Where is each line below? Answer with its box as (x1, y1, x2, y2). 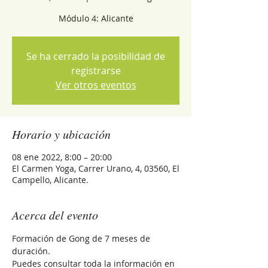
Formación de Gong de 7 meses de (12, 233, 153, 244)
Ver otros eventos (55, 78, 136, 92)
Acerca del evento (12, 207, 98, 223)
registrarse (71, 64, 121, 77)
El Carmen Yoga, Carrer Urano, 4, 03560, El (12, 163, 179, 174)
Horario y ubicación (12, 126, 111, 142)
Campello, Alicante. (12, 174, 89, 185)
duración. (12, 245, 50, 257)
